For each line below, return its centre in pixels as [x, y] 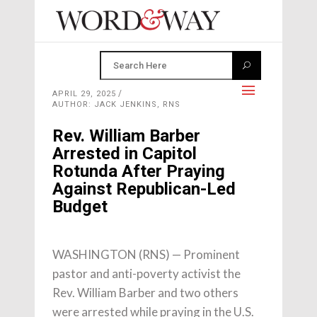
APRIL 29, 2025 [84, 94]
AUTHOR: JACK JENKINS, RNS [116, 104]
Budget [80, 207]
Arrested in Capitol [125, 154]
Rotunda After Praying [139, 171]
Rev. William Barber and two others [145, 293]
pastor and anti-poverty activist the [146, 273]
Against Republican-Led [144, 189]
